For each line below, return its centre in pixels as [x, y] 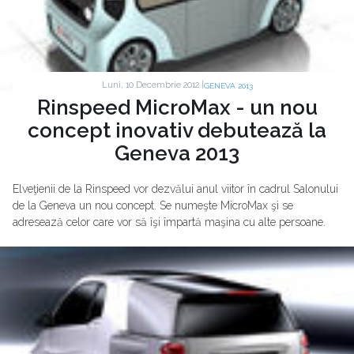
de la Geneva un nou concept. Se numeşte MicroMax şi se [153, 205]
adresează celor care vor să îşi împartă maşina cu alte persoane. [169, 222]
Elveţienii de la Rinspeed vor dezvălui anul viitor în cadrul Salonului [175, 188]
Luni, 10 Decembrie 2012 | [153, 85]
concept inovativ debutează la [177, 130]
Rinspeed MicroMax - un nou [177, 107]
